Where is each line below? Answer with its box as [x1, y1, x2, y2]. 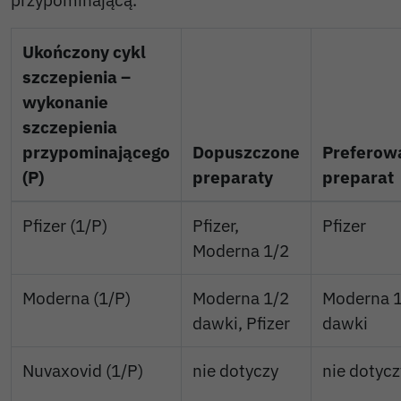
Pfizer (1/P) [22, 214, 107, 237]
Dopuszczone [192, 141, 300, 164]
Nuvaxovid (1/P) [22, 359, 143, 382]
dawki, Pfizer [192, 311, 290, 335]
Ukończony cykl [22, 40, 146, 64]
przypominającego [22, 141, 170, 164]
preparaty [192, 166, 273, 189]
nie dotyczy [192, 359, 278, 382]
